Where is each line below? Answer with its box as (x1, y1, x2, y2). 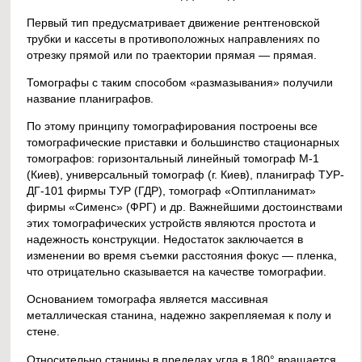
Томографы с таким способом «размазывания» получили (27, 75, 334, 89)
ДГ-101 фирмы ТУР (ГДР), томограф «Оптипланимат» (27, 184, 317, 198)
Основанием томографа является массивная (27, 293, 269, 306)
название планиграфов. (27, 91, 154, 105)
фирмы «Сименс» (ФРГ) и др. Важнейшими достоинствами (27, 200, 343, 214)
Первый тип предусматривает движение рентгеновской (27, 15, 321, 29)
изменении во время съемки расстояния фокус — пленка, (27, 249, 338, 263)
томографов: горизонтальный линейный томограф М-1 (27, 152, 320, 166)
